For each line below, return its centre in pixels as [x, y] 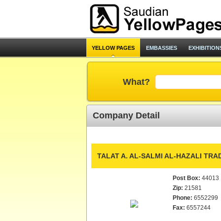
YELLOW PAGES [113, 48]
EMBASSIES [161, 48]
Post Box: [186, 178]
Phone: [182, 198]
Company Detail [126, 115]
